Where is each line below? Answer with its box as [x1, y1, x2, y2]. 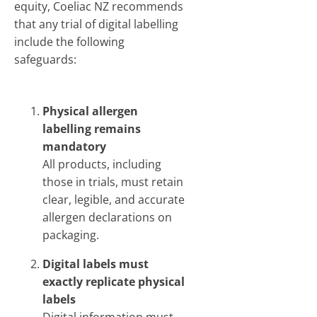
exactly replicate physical [42, 274, 185, 289]
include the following [14, 34, 125, 50]
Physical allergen [42, 103, 138, 119]
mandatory [42, 139, 106, 154]
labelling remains [42, 121, 141, 137]
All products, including [42, 156, 161, 172]
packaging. [42, 227, 99, 243]
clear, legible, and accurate [42, 192, 185, 207]
